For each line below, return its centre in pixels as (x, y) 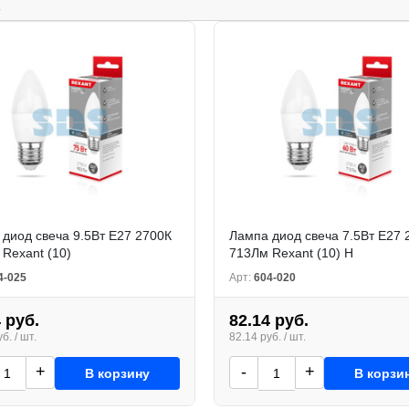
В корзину (117, 373)
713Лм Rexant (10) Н (291, 252)
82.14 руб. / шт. (267, 336)
